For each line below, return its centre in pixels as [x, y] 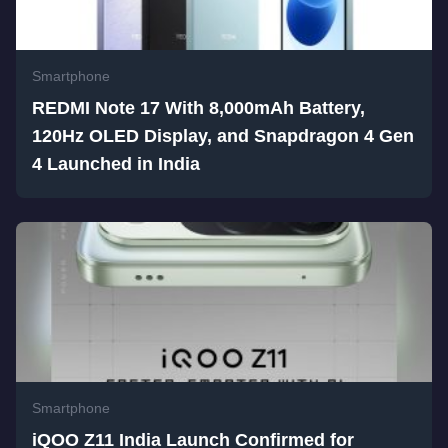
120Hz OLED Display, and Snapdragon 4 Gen [223, 136]
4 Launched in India [116, 164]
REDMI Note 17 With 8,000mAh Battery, [198, 108]
